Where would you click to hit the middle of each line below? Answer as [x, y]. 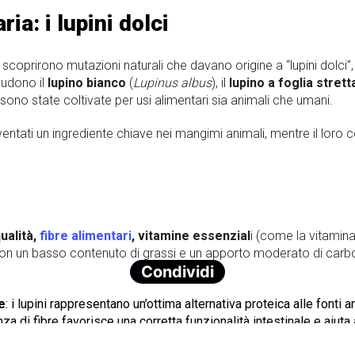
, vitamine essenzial [191, 236]
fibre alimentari [86, 236]
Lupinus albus [172, 82]
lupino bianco [87, 82]
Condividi [177, 271]
